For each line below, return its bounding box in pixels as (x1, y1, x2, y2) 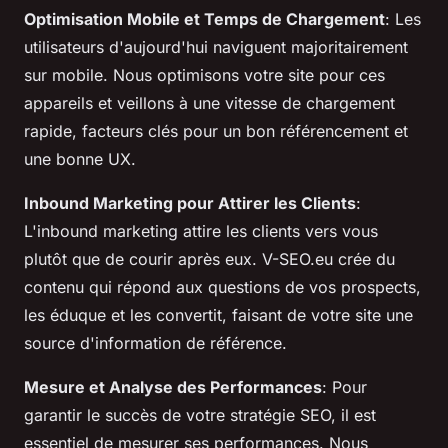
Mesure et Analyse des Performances (24, 377, 322, 398)
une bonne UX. (24, 149, 136, 170)
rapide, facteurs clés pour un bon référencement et (24, 121, 408, 142)
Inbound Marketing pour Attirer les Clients (24, 193, 356, 214)
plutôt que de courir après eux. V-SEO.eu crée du (24, 249, 395, 270)
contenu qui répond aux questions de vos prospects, (24, 277, 421, 298)
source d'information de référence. (24, 333, 287, 354)
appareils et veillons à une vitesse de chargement (24, 93, 395, 114)
